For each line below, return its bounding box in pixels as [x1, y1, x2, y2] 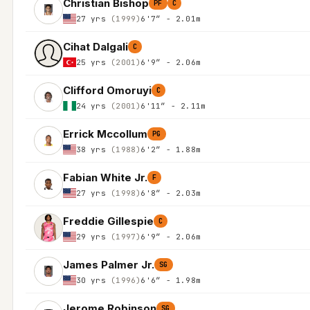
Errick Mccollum [62, 127, 147, 140]
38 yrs [75, 144, 111, 154]
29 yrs [75, 231, 111, 241]
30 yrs [75, 275, 111, 285]
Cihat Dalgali [62, 39, 128, 53]
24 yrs [75, 100, 111, 111]
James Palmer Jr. [62, 257, 154, 271]
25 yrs [75, 57, 111, 67]
